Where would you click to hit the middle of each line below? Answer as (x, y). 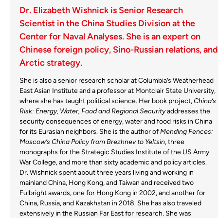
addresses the (188, 111)
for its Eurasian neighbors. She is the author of (90, 131)
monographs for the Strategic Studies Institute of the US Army (114, 152)
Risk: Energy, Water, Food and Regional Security (92, 111)
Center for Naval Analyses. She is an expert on (110, 36)
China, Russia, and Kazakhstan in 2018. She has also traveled (110, 203)
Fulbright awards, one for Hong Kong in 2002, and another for (112, 193)
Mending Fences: (187, 131)
